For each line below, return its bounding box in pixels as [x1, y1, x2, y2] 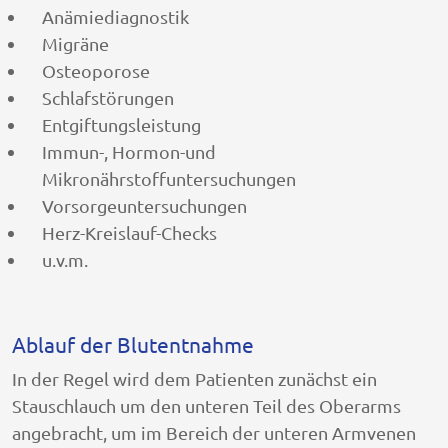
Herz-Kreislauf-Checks [42, 221, 217, 243]
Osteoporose [42, 59, 150, 81]
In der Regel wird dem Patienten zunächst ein [12, 367, 377, 389]
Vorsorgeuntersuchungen [42, 194, 247, 216]
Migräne [42, 32, 109, 54]
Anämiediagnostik [42, 5, 189, 27]
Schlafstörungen [42, 86, 174, 108]
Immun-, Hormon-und [42, 140, 216, 162]
